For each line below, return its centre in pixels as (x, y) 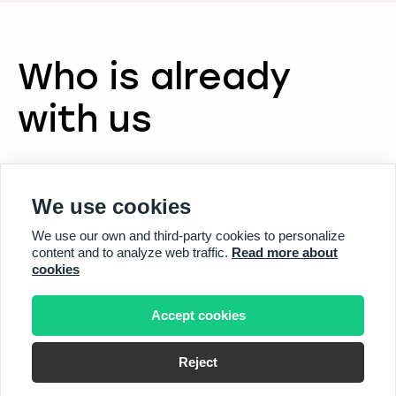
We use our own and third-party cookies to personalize (188, 236)
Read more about (285, 252)
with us (85, 119)
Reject (198, 362)
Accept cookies (198, 315)
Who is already (154, 76)
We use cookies (111, 206)
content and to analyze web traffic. (132, 252)
